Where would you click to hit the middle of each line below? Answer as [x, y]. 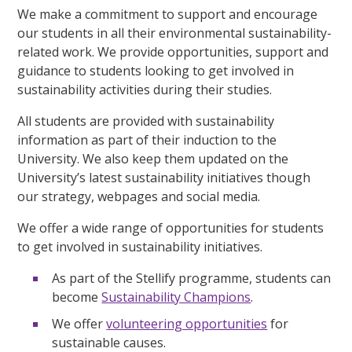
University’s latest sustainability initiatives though [164, 177]
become [77, 297]
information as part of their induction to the [147, 139]
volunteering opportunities [187, 323]
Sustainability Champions [176, 297]
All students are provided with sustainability [146, 121]
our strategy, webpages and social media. [141, 196]
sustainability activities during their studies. [147, 90]
